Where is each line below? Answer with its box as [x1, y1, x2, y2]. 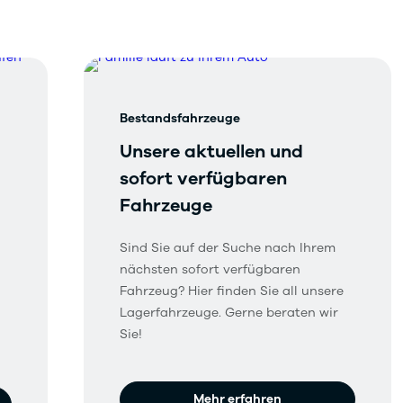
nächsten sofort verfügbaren [120, 261, 301, 278]
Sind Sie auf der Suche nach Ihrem [120, 239, 336, 256]
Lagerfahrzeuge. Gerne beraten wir [120, 304, 339, 321]
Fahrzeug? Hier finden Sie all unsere [120, 282, 345, 300]
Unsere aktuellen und [120, 139, 304, 164]
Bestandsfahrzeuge [120, 110, 241, 127]
